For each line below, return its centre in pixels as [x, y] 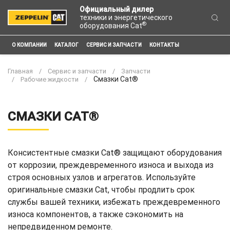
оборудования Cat [111, 26]
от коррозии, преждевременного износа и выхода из [111, 165]
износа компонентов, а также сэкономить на [95, 214]
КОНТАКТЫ [164, 45]
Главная [20, 71]
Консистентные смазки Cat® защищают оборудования [115, 153]
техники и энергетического [126, 17]
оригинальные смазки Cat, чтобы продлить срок [101, 190]
